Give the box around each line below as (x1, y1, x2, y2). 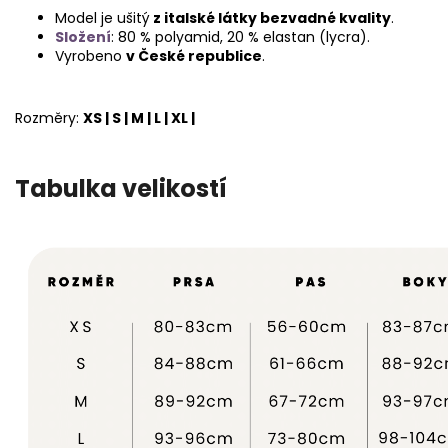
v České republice (126, 45, 262, 66)
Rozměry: (15, 107, 83, 128)
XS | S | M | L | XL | (83, 107, 195, 128)
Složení (55, 26, 111, 47)
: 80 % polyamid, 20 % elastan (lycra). (111, 26, 370, 47)
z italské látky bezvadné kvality (150, 7, 391, 28)
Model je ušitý (55, 7, 150, 28)
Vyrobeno (55, 45, 126, 66)
